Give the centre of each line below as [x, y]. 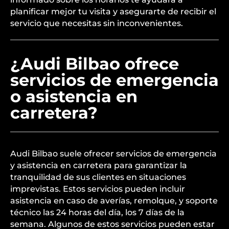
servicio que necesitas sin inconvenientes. [97, 23]
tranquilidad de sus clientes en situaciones [98, 177]
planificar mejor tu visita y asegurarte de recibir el [113, 12]
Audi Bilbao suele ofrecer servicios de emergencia [113, 154]
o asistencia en [74, 96]
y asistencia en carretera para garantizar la [99, 165]
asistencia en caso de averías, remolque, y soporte [114, 201]
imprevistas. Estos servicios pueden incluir [98, 189]
